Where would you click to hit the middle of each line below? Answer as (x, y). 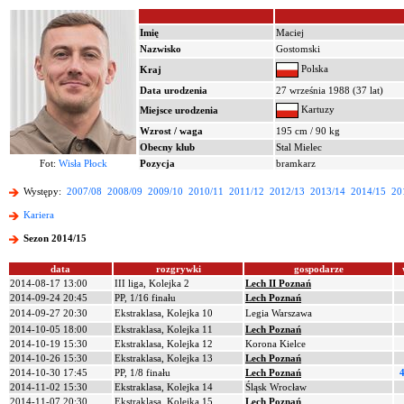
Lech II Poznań (278, 283)
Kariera (39, 215)
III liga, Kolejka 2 (152, 283)
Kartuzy (317, 110)
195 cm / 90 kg (308, 131)
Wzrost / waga (171, 131)
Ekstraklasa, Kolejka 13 (164, 358)
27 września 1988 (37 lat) (330, 90)
